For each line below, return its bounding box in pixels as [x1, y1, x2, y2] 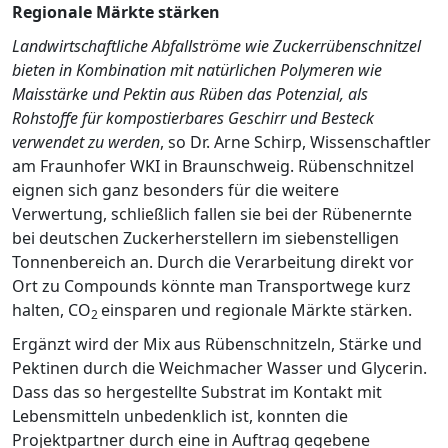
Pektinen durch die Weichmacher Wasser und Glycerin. [12, 356, 427, 379]
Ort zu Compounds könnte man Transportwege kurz [12, 274, 411, 297]
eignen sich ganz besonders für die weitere [12, 178, 339, 201]
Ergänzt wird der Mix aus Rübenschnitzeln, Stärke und [12, 332, 422, 355]
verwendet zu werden [12, 130, 160, 153]
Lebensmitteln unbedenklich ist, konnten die [12, 404, 348, 427]
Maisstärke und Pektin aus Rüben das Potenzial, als [12, 82, 368, 105]
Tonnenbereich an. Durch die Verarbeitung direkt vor [12, 250, 414, 273]
